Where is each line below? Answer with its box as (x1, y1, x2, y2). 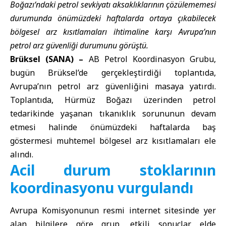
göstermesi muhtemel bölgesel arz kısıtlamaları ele (10, 135, 216, 146)
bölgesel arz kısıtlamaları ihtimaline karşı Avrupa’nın (10, 26, 216, 37)
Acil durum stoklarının (10, 160, 216, 180)
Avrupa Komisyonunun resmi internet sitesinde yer (10, 205, 216, 216)
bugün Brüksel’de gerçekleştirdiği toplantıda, (10, 67, 216, 78)
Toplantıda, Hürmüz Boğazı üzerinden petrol (10, 94, 216, 105)
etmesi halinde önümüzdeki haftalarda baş (10, 122, 216, 133)
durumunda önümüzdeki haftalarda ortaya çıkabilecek (10, 13, 216, 24)
